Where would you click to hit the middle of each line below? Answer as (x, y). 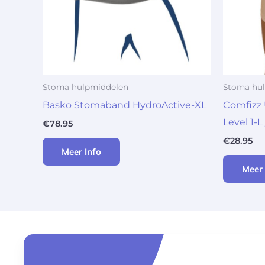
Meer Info (81, 151)
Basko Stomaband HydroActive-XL (125, 105)
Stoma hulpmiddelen (85, 87)
